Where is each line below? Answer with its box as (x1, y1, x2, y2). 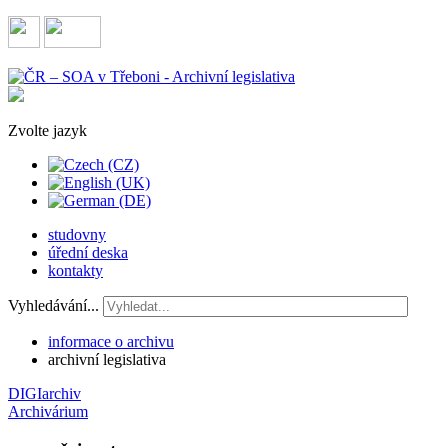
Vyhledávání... (8, 297, 99, 314)
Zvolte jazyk (8, 122, 87, 139)
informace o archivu (48, 333, 174, 350)
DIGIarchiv (8, 385, 81, 402)
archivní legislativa (48, 351, 166, 368)
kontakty (48, 262, 103, 279)
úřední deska (48, 244, 128, 261)
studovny (48, 226, 106, 243)
